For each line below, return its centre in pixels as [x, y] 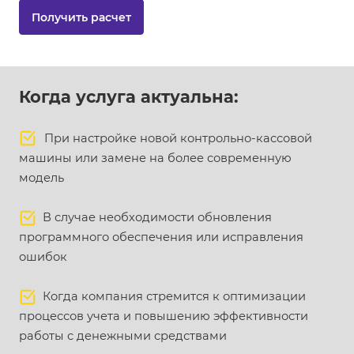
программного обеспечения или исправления [161, 237]
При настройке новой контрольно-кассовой [178, 138]
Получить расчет [81, 17]
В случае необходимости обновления [154, 217]
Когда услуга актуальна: [129, 97]
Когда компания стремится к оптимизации [171, 296]
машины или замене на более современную [155, 158]
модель [41, 178]
